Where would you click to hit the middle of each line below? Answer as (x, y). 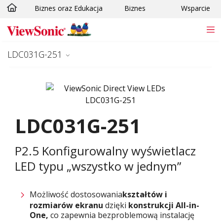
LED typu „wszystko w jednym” (98, 166)
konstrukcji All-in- (164, 205)
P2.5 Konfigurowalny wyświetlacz (105, 150)
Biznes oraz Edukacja (69, 8)
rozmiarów (51, 205)
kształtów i (145, 194)
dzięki (117, 205)
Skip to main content (54, 11)
